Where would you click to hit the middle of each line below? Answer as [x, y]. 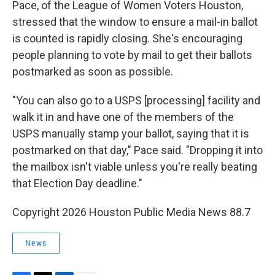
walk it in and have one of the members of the [123, 117]
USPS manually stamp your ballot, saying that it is [131, 134]
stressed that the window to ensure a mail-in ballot [135, 22]
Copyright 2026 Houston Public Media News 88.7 [131, 212]
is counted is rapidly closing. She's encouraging [127, 38]
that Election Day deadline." [77, 183]
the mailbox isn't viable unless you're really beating [135, 167]
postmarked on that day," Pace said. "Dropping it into [137, 150]
